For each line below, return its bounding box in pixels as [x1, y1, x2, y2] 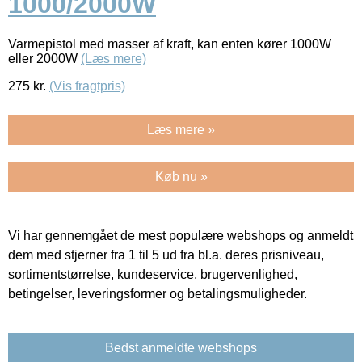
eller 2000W [8, 51, 81, 65]
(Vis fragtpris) [49, 78, 125, 93]
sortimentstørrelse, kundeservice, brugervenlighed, [8, 267, 297, 281]
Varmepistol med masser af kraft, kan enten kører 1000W [8, 36, 331, 51]
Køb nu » [154, 169, 208, 183]
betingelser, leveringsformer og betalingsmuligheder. [8, 286, 307, 301]
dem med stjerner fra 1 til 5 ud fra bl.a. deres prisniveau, [8, 247, 324, 262]
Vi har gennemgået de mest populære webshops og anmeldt [8, 228, 353, 242]
